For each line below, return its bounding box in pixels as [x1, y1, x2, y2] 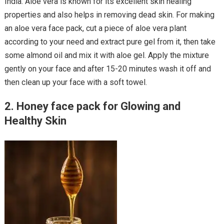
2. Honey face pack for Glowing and [4, 99, 180, 112]
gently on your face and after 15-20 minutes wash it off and [4, 63, 211, 73]
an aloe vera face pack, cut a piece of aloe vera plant [4, 23, 186, 33]
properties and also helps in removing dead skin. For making [4, 9, 214, 19]
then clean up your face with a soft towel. [4, 77, 147, 87]
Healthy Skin [4, 114, 66, 127]
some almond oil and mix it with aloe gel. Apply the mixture [4, 50, 209, 60]
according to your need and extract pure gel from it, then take [4, 36, 215, 46]
